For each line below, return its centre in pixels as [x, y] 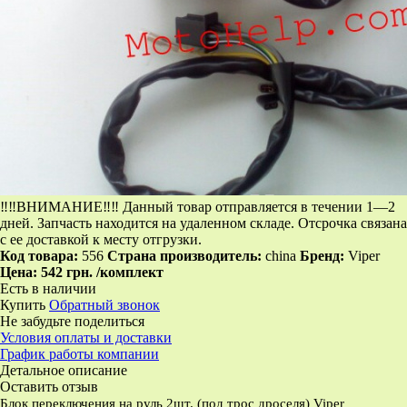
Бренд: [322, 256]
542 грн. [69, 273]
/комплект [130, 273]
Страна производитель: [186, 256]
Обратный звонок [104, 305]
